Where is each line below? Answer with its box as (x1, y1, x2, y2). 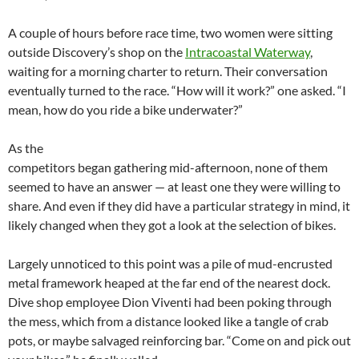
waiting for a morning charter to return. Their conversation (8, 63, 328, 79)
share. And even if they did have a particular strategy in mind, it (8, 198, 350, 213)
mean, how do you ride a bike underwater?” (8, 102, 243, 117)
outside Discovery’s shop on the (8, 44, 185, 59)
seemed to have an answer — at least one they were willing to (8, 179, 341, 194)
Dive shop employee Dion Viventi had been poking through (8, 294, 332, 309)
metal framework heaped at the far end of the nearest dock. (8, 275, 330, 290)
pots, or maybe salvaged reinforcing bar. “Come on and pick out (8, 333, 351, 348)
